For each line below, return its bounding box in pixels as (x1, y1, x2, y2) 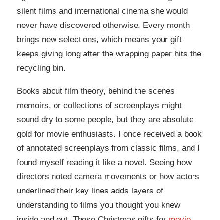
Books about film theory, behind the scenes (17, 86, 175, 96)
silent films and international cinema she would (17, 6, 188, 16)
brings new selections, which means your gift (17, 34, 182, 44)
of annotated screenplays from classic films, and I (17, 143, 200, 153)
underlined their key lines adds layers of (17, 186, 163, 196)
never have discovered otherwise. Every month (17, 20, 190, 30)
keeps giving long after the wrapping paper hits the (17, 49, 201, 58)
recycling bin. (17, 63, 66, 73)
